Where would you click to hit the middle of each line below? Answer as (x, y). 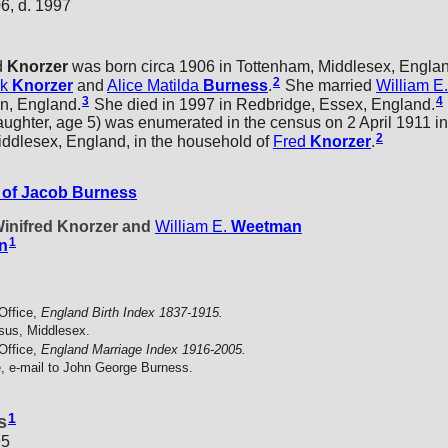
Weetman (266, 227)
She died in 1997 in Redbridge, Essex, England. (262, 104)
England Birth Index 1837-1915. (132, 313)
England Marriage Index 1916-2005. (143, 349)
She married (328, 85)
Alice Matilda (153, 85)
